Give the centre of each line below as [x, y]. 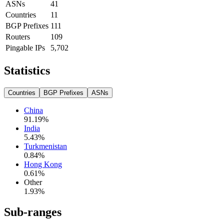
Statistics [27, 70]
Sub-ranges [33, 212]
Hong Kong [43, 164]
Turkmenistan [45, 146]
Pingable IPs [25, 47]
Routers [18, 36]
